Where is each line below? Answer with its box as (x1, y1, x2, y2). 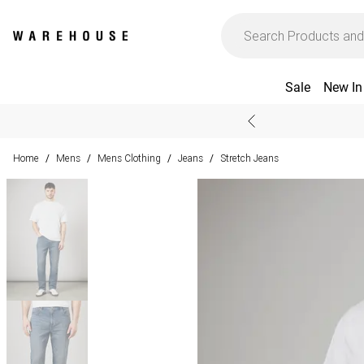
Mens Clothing (97, 152, 161, 164)
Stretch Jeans (220, 152, 279, 164)
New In (323, 80, 362, 95)
